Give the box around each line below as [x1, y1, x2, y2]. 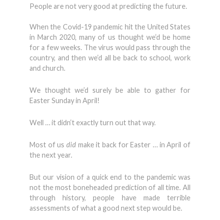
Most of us [29, 140, 66, 149]
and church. [29, 64, 65, 72]
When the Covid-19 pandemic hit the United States [29, 23, 191, 31]
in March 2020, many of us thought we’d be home [29, 33, 191, 41]
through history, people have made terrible [29, 193, 191, 202]
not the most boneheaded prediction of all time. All [29, 183, 191, 192]
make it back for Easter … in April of [76, 140, 191, 149]
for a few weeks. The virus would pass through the [29, 43, 191, 52]
